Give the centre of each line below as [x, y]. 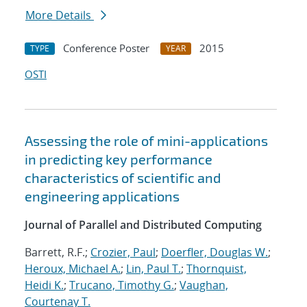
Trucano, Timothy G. [122, 285]
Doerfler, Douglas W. [214, 253]
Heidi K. [44, 285]
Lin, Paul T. [153, 269]
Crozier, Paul [123, 253]
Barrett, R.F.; [58, 253]
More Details [60, 15]
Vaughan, [204, 285]
